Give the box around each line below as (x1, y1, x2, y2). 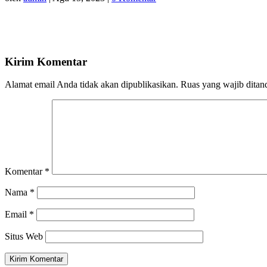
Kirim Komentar (5, 55, 87, 68)
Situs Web (5, 231, 43, 242)
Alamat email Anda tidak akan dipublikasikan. (5, 79, 178, 90)
